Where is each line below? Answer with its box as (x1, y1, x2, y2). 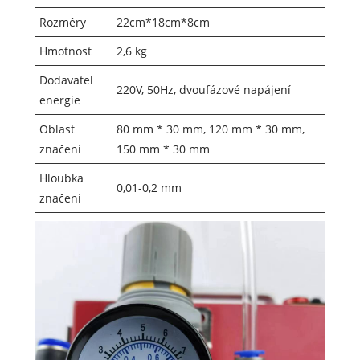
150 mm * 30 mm (116, 141, 210, 157)
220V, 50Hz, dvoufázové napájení (116, 82, 291, 98)
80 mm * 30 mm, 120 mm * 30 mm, (116, 121, 305, 137)
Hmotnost (39, 43, 92, 59)
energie (39, 92, 80, 108)
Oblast (39, 121, 75, 137)
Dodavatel (39, 72, 93, 88)
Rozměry (39, 14, 86, 31)
